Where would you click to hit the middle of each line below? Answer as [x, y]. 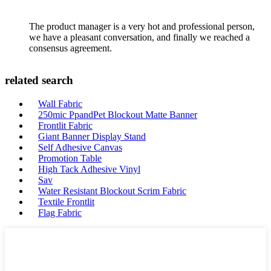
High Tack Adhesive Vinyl [89, 169]
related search [39, 80]
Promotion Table [70, 158]
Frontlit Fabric [65, 126]
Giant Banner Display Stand [92, 136]
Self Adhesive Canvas [80, 147]
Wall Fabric [60, 104]
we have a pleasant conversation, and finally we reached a [139, 37]
